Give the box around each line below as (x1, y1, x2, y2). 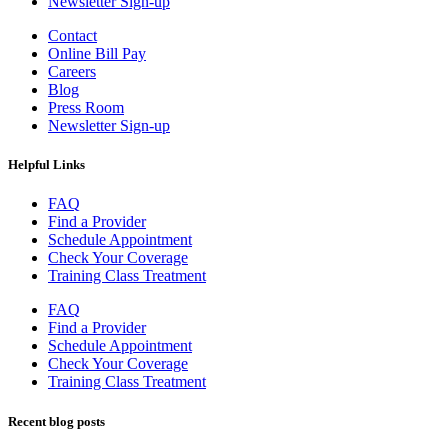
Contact (48, 27, 97, 45)
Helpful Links (8, 157, 85, 173)
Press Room (48, 99, 124, 117)
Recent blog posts (8, 413, 105, 429)
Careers (48, 63, 96, 81)
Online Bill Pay (48, 45, 146, 63)
